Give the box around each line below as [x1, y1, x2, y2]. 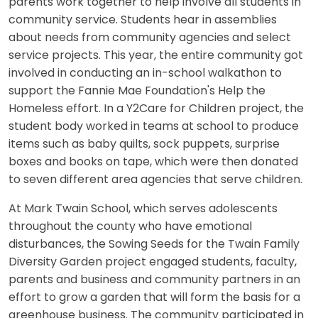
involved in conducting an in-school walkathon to [9, 67, 282, 79]
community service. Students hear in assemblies [9, 14, 277, 26]
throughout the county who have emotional [9, 221, 252, 233]
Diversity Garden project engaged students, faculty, [9, 256, 297, 268]
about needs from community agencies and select [9, 32, 291, 44]
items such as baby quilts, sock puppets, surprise [9, 138, 280, 150]
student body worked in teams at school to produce [9, 121, 299, 133]
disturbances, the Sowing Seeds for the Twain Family [9, 238, 300, 251]
